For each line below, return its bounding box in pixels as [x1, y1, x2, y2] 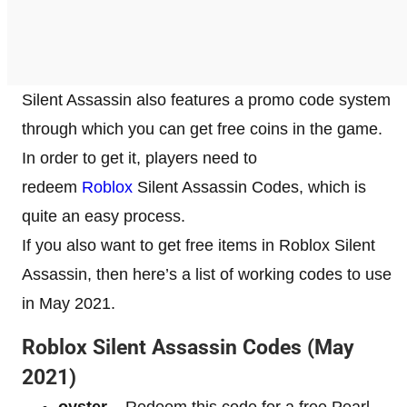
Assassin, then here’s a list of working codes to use [22, 264, 392, 283]
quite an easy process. [22, 206, 185, 225]
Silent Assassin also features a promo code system [22, 90, 391, 109]
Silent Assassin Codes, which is [133, 177, 366, 196]
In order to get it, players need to [22, 148, 257, 167]
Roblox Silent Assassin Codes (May [22, 334, 354, 360]
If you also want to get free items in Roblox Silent [22, 235, 375, 254]
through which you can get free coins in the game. [22, 119, 382, 138]
